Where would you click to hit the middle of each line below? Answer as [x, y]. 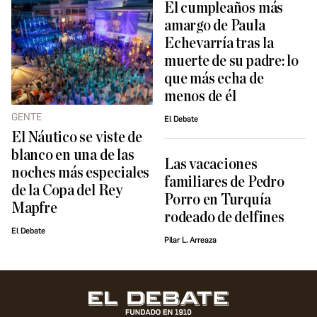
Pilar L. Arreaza [190, 240]
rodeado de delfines [224, 217]
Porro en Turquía [218, 200]
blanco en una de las [73, 156]
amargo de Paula [215, 25]
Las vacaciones [211, 164]
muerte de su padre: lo [231, 61]
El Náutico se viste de [77, 138]
